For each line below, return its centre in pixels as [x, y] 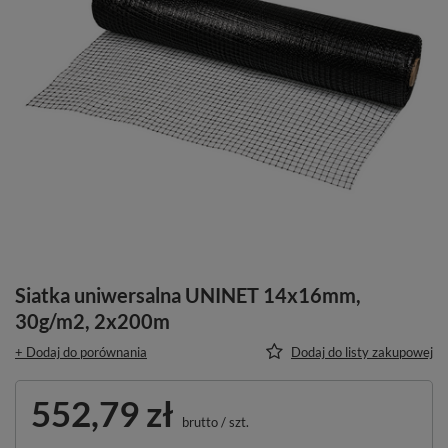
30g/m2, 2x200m [92, 321]
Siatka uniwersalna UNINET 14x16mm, [188, 295]
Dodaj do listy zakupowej [362, 352]
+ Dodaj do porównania [81, 352]
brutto [198, 422]
